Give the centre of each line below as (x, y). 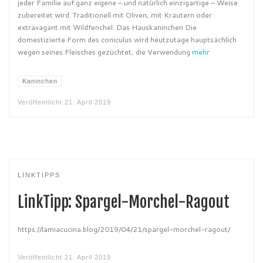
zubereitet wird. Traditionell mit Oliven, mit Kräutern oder (115, 15)
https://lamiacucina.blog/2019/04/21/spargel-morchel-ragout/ (124, 229)
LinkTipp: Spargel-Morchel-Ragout (124, 202)
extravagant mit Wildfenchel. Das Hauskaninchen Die (107, 27)
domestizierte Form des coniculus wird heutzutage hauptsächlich (127, 40)
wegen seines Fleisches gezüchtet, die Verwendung (105, 52)
